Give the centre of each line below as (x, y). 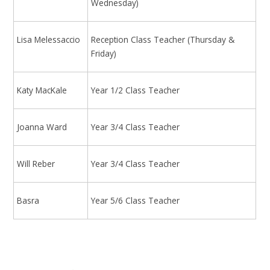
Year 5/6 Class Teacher (136, 201)
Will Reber (37, 164)
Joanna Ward (42, 127)
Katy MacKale (42, 90)
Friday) (104, 54)
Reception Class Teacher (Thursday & (163, 40)
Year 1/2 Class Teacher (136, 90)
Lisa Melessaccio (49, 40)
